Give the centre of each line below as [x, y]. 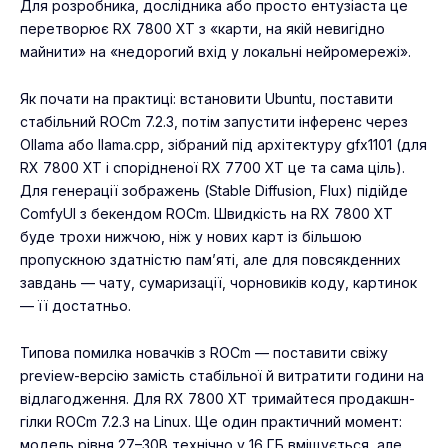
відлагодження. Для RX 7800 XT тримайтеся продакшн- [217, 398]
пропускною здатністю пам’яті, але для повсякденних [210, 259]
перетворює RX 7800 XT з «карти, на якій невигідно [202, 28]
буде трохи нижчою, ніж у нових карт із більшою [191, 236]
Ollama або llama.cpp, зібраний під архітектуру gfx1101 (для [223, 144]
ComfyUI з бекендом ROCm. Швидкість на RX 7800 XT [206, 213]
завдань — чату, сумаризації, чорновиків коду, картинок [218, 282]
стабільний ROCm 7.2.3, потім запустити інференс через [214, 121]
